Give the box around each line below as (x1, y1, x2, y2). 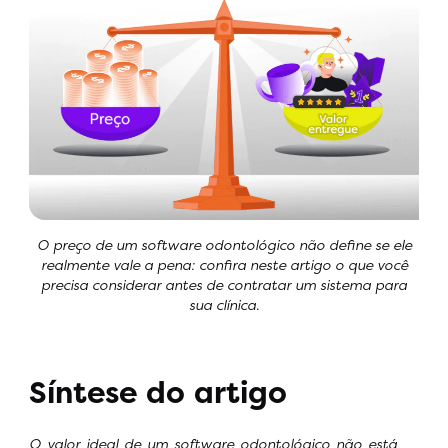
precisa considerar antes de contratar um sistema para (41, 274, 407, 294)
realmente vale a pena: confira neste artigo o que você (40, 254, 408, 274)
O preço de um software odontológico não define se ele (36, 234, 412, 254)
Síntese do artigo (29, 371, 287, 413)
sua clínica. (189, 294, 259, 314)
